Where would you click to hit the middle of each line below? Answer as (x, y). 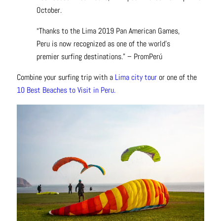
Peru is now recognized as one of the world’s (103, 43)
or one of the (177, 77)
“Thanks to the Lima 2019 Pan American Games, (108, 31)
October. (49, 10)
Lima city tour (136, 77)
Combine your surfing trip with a (66, 77)
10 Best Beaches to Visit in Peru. (66, 90)
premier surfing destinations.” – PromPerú (99, 56)
